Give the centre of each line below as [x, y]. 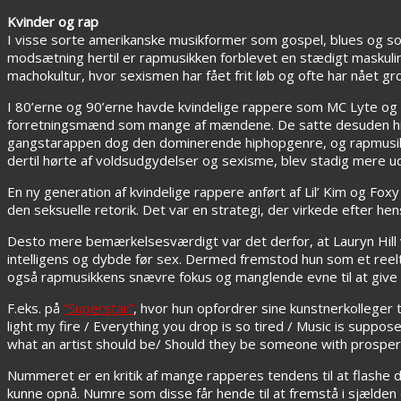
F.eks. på [35, 307]
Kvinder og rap [53, 21]
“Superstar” [98, 307]
